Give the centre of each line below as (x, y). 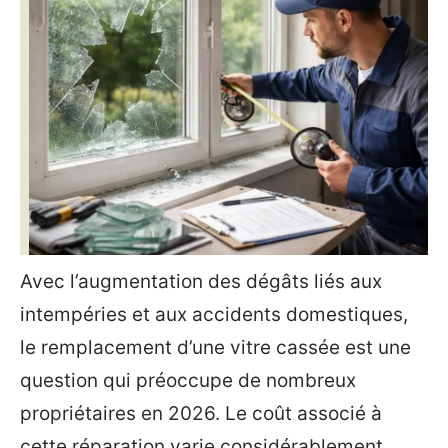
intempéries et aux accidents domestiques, (214, 314)
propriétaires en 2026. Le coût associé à (201, 413)
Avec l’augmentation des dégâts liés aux (201, 281)
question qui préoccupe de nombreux (188, 380)
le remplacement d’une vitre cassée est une (215, 347)
